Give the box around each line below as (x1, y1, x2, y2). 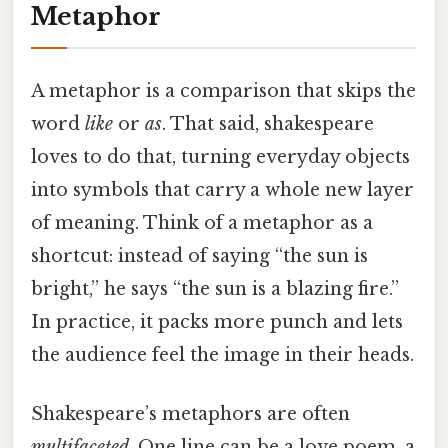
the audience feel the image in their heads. (31, 344, 414, 367)
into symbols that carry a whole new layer (31, 179, 414, 202)
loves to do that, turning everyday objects (31, 146, 410, 169)
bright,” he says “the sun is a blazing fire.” (31, 278, 399, 301)
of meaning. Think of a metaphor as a (31, 212, 373, 235)
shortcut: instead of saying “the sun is (31, 245, 368, 268)
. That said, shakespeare (162, 113, 374, 136)
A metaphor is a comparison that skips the (31, 80, 416, 103)
